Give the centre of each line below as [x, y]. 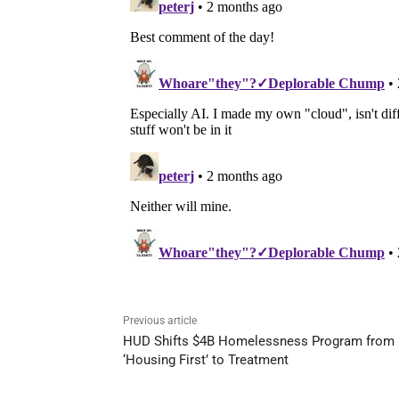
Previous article [160, 321]
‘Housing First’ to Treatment [206, 360]
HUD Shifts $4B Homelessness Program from [259, 342]
